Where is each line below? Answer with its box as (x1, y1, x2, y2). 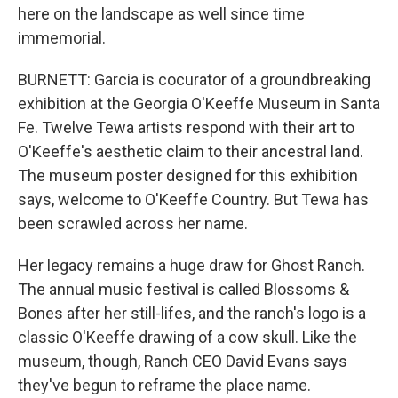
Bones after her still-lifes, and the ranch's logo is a (18, 304, 366, 322)
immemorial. (18, 28, 106, 47)
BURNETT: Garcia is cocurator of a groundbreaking (18, 70, 370, 89)
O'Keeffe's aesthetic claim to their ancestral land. (18, 142, 363, 161)
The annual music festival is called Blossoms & (18, 280, 349, 298)
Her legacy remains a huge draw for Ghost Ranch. (18, 256, 365, 275)
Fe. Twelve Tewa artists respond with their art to (18, 118, 354, 137)
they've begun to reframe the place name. (18, 376, 311, 394)
